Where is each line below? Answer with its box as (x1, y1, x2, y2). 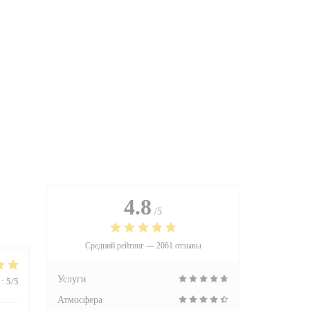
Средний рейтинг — (84, 241, 156, 250)
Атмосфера (57, 295, 102, 305)
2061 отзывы (156, 241, 201, 250)
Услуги (57, 274, 86, 284)
